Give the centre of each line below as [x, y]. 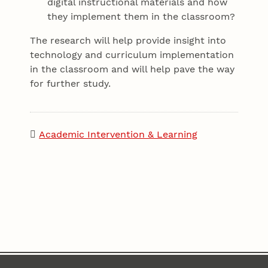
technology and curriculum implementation [132, 55]
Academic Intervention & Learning [118, 135]
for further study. [71, 84]
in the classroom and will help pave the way [133, 69]
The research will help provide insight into [128, 41]
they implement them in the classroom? [141, 17]
